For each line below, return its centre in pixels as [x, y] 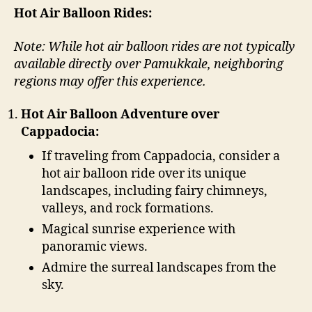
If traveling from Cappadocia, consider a [161, 156]
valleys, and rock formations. [128, 209]
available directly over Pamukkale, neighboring [149, 64]
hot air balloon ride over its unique [144, 174]
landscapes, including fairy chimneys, [155, 191]
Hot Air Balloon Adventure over [120, 115]
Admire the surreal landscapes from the [159, 268]
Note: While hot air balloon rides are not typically [155, 47]
